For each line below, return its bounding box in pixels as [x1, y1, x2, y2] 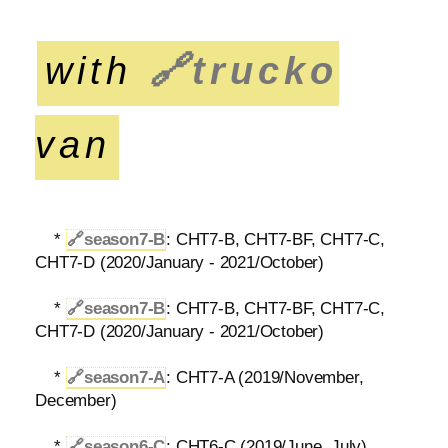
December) [35, 391, 117, 410]
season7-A [83, 368, 166, 387]
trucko [192, 49, 339, 92]
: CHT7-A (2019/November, [166, 368, 364, 387]
